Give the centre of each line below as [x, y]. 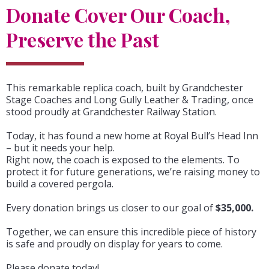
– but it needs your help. [60, 148]
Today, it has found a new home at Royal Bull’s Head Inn [132, 136]
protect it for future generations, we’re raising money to [133, 172]
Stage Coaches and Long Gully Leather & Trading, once [130, 100]
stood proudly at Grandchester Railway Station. [111, 112]
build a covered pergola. [60, 184]
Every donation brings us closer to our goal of [111, 208]
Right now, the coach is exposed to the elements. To [123, 160]
